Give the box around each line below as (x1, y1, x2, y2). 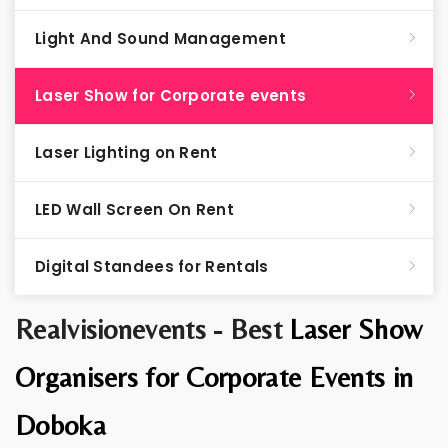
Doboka (15, 409, 106, 441)
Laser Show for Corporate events (35, 85, 307, 106)
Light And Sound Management (35, 28, 286, 49)
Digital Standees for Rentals (35, 256, 269, 277)
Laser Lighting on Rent (35, 142, 218, 163)
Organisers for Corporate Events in (15, 361, 414, 393)
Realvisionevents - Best (15, 313, 290, 345)
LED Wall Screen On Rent (35, 199, 234, 220)
